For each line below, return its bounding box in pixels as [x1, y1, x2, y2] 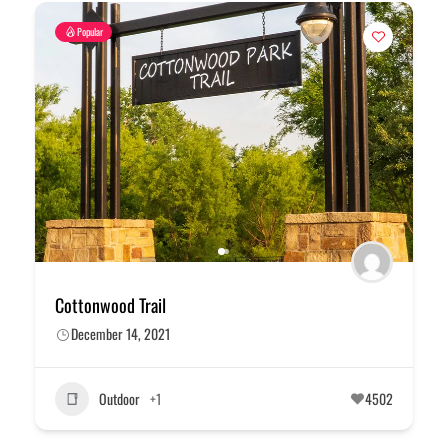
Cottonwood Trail [55, 291, 166, 318]
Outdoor [99, 388, 140, 410]
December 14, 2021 [71, 322, 170, 344]
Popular [77, 23, 103, 39]
